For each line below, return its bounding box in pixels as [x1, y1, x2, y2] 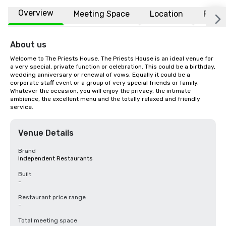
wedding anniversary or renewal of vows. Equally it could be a [10, 71, 190, 78]
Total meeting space [18, 217, 77, 224]
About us [10, 40, 46, 49]
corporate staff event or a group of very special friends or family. [10, 79, 199, 86]
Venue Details [18, 128, 74, 138]
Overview [18, 8, 53, 18]
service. [10, 103, 33, 110]
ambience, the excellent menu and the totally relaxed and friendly [10, 95, 200, 102]
